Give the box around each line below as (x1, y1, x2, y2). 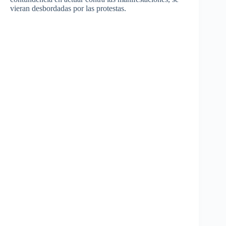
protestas (96, 4, 124, 13)
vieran (10, 4, 30, 13)
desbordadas (32, 4, 71, 13)
